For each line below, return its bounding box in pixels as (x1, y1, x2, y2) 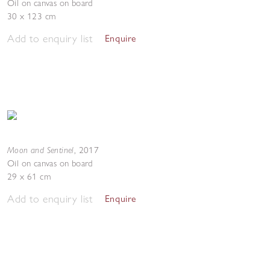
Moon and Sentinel (7, 144, 74, 155)
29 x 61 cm (7, 171, 51, 182)
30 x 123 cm (7, 11, 56, 22)
